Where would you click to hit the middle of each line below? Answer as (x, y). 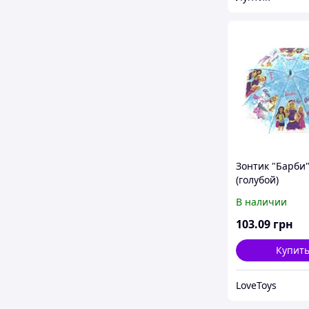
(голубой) (257, 180)
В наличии (261, 202)
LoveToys (256, 286)
